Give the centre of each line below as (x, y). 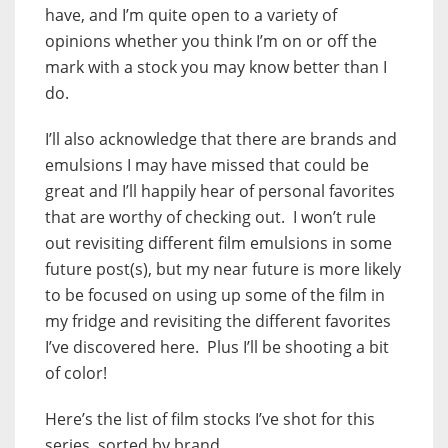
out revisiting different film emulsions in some (218, 243)
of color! (76, 373)
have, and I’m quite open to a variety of (191, 15)
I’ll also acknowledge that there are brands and (221, 139)
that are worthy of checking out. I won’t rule (210, 217)
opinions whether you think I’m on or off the (211, 41)
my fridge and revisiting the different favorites (218, 321)
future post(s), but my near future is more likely (223, 269)
